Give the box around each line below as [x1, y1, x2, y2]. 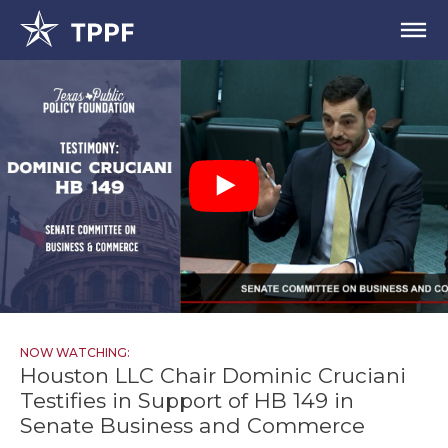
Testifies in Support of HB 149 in [20, 387, 354, 413]
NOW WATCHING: [20, 344, 130, 360]
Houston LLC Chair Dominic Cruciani [20, 362, 406, 388]
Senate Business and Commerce [20, 412, 365, 438]
